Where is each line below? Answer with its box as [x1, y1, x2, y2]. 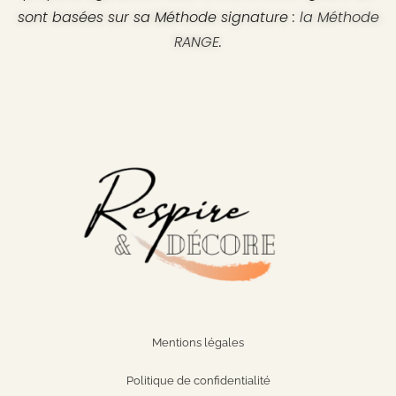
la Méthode [299, 7, 379, 28]
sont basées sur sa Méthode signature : [17, 7, 300, 28]
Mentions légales [152, 336, 244, 350]
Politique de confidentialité [126, 374, 270, 388]
